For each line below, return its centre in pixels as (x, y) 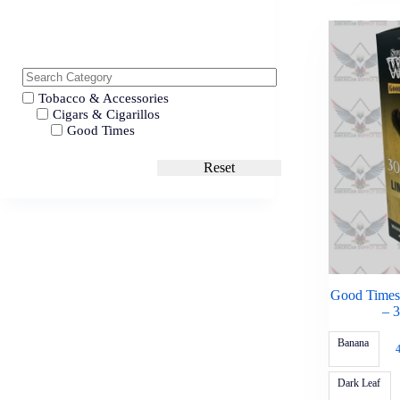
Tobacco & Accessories (104, 98)
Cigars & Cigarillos (106, 115)
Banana (353, 343)
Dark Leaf (358, 383)
